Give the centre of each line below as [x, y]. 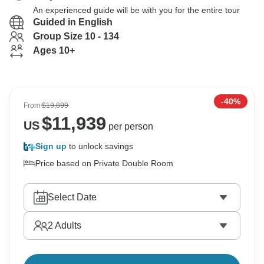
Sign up [51, 146]
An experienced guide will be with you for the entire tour [136, 10]
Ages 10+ [54, 50]
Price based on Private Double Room [104, 163]
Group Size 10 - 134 [76, 36]
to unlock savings [100, 146]
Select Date [72, 197]
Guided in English [73, 22]
